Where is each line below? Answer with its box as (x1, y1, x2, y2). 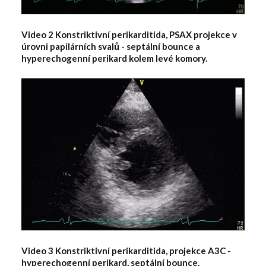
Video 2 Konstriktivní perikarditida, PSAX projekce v (21, 28, 237, 40)
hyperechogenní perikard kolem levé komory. (21, 52, 207, 64)
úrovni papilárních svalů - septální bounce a (21, 40, 200, 52)
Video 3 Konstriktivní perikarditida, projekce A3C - (21, 245, 231, 256)
